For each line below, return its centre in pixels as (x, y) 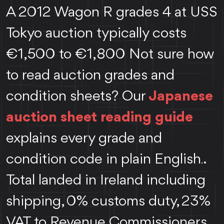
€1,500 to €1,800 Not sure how (110, 54)
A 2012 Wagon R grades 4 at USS (112, 12)
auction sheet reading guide (99, 117)
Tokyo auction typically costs (96, 33)
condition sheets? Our (75, 96)
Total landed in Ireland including (106, 180)
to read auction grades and (90, 75)
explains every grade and (84, 138)
